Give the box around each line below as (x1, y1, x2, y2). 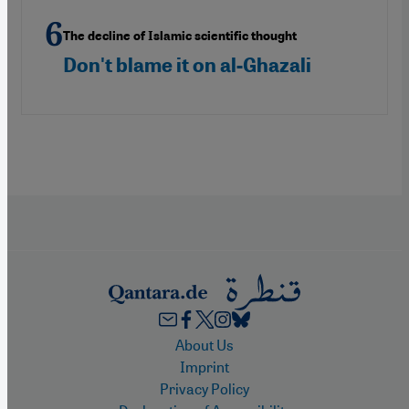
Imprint (180, 356, 229, 376)
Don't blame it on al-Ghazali (63, 52, 311, 78)
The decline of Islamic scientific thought (63, 27, 297, 44)
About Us (175, 334, 234, 354)
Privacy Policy (160, 378, 249, 398)
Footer (118, 333, 187, 361)
